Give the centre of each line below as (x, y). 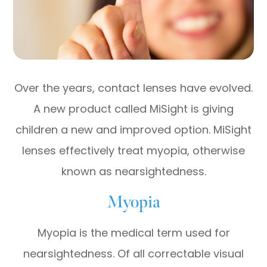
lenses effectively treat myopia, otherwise (133, 150)
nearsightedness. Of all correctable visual (133, 253)
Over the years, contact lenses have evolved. (133, 88)
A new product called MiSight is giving (133, 108)
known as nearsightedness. (133, 171)
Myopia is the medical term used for (133, 232)
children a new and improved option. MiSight (133, 129)
